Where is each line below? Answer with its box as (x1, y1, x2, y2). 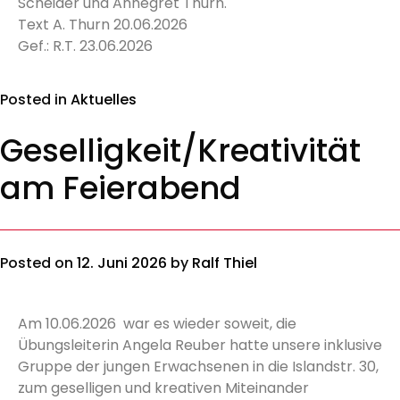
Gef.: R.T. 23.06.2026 (18, 36, 153, 56)
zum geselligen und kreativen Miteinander (18, 378, 309, 398)
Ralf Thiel (192, 253, 257, 273)
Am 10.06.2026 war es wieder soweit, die (18, 313, 296, 334)
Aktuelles (71, 89, 137, 110)
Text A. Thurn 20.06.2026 (18, 14, 187, 35)
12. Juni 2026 (77, 253, 167, 273)
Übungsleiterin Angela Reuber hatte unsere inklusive (18, 335, 382, 355)
